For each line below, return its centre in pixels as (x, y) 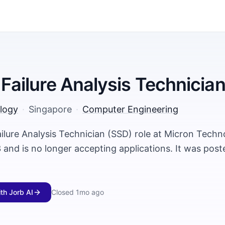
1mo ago (90, 192)
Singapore (50, 109)
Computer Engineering (130, 109)
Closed (63, 192)
